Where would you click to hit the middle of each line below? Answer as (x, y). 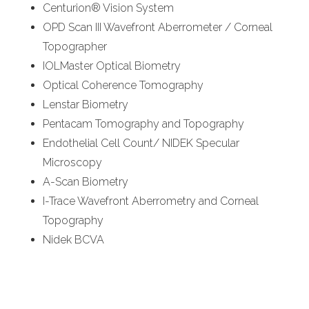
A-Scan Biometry (86, 181)
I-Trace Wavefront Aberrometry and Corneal (151, 201)
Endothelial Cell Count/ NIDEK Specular (141, 143)
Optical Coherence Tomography (123, 85)
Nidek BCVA (74, 239)
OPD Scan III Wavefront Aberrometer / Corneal (158, 27)
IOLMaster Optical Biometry (112, 66)
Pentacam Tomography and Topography (144, 123)
